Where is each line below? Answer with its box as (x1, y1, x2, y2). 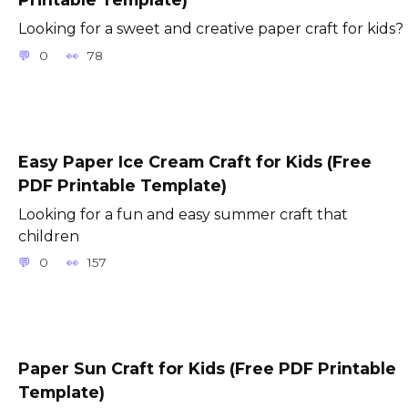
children (18, 227, 79, 245)
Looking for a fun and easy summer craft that (18, 205, 348, 223)
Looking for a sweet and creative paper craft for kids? (18, 20, 403, 38)
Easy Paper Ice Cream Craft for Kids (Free (18, 151, 372, 171)
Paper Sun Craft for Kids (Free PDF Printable (18, 359, 396, 379)
